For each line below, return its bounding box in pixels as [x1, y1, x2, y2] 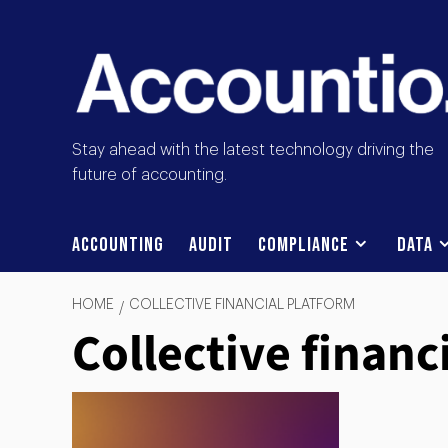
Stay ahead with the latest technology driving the [72, 142, 434, 159]
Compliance [258, 233, 349, 258]
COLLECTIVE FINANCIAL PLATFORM [129, 298, 355, 313]
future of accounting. [72, 167, 227, 184]
